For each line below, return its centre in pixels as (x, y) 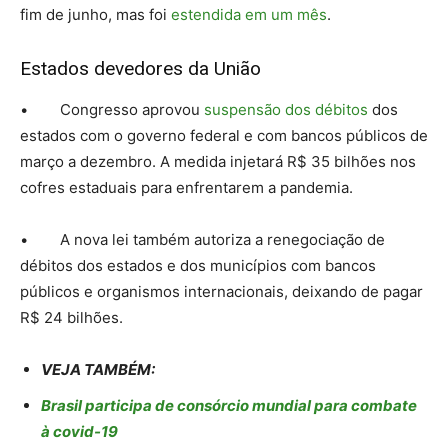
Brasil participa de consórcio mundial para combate (229, 406)
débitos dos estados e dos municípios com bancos (198, 266)
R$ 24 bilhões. (71, 318)
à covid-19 (79, 432)
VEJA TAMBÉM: (98, 370)
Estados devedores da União (140, 69)
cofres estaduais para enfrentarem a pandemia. (186, 188)
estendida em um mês (249, 15)
